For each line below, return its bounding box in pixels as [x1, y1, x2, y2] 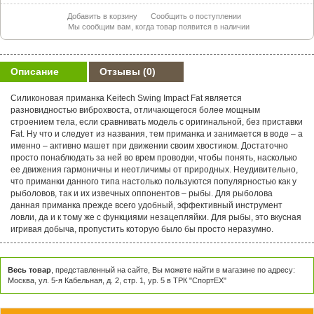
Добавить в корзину [65, 11, 137, 20]
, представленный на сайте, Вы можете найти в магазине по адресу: [51, 265, 295, 274]
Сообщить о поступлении [149, 11, 241, 20]
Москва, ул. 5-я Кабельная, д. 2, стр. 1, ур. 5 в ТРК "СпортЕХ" [8, 275, 226, 285]
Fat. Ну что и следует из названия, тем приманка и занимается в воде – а [11, 128, 303, 139]
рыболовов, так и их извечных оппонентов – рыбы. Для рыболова [11, 188, 273, 198]
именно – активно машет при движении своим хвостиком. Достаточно [11, 140, 288, 151]
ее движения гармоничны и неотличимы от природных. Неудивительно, [11, 164, 298, 175]
